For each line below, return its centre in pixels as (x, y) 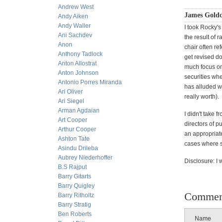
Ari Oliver (70, 92)
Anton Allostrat (77, 63)
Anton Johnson (78, 73)
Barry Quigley (76, 186)
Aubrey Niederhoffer (85, 158)
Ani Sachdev (75, 35)
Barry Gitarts (75, 176)
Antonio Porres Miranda (90, 82)
